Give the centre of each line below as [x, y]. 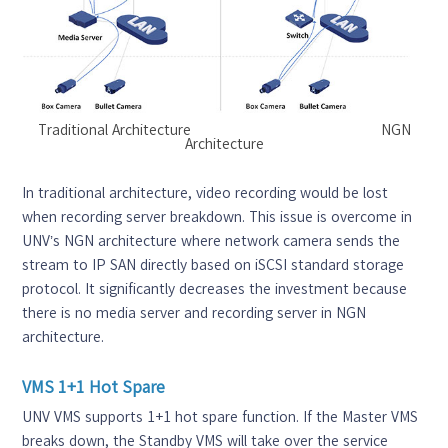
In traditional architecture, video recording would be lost [205, 192]
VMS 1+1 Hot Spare [94, 386]
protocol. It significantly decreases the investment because [215, 288]
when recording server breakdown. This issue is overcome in [217, 216]
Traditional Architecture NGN [224, 129]
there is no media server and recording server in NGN [194, 312]
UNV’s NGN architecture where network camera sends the [211, 240]
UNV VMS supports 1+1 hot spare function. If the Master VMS [220, 416]
